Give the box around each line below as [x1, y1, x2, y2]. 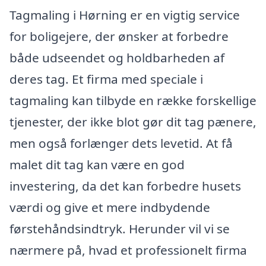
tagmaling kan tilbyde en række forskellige [9, 92, 256, 109]
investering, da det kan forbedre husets [9, 178, 241, 195]
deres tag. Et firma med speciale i [9, 71, 203, 88]
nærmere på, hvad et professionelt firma [9, 242, 247, 259]
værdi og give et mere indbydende [9, 199, 210, 216]
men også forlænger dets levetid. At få [9, 135, 233, 152]
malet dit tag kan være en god [9, 156, 185, 173]
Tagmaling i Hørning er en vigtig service [9, 7, 240, 24]
